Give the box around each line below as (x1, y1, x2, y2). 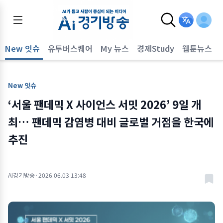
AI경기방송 (8, 170, 35, 179)
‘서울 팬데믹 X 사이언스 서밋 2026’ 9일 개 (8, 96, 201, 112)
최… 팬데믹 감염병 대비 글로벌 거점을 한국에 (8, 113, 214, 129)
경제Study (137, 42, 174, 54)
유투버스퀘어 (48, 42, 93, 54)
